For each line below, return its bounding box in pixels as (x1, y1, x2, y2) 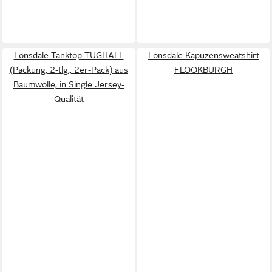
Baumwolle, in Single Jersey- (13, 79, 124, 89)
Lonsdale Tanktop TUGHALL (13, 50, 124, 60)
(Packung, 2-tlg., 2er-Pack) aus (9, 64, 128, 75)
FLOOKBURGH (174, 64, 233, 75)
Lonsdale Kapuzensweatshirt (148, 50, 259, 60)
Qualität (53, 93, 84, 104)
